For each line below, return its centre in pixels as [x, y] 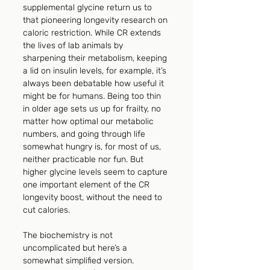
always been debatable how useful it [95, 84]
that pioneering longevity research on [96, 20]
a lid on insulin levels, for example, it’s [96, 71]
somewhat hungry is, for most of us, [93, 147]
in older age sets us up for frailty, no [93, 109]
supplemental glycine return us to [89, 8]
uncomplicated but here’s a [76, 248]
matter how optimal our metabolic [89, 122]
